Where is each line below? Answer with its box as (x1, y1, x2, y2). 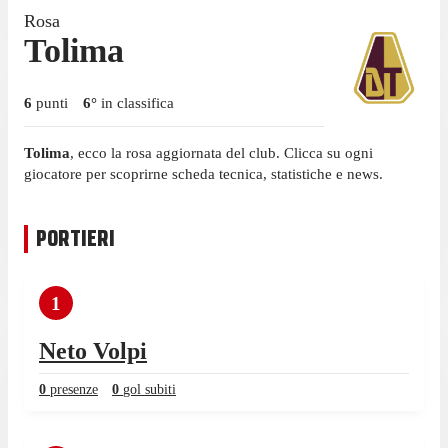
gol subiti (123, 381, 176, 397)
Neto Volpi (39, 337, 147, 364)
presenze (50, 381, 98, 397)
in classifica (97, 94, 174, 111)
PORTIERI (36, 220, 115, 256)
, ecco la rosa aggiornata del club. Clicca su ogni (70, 144, 373, 161)
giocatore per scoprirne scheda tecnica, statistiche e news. (24, 165, 383, 182)
